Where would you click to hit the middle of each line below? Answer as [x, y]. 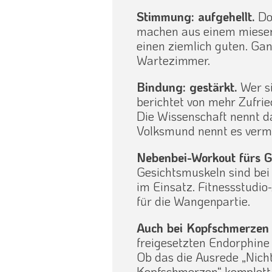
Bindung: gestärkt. [187, 87]
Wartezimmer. [174, 60]
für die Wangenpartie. [194, 201]
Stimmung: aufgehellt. [196, 17]
